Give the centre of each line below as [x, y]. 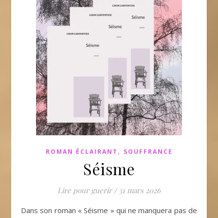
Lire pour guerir [85, 190]
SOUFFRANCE [148, 152]
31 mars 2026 [140, 190]
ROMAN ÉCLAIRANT [82, 152]
